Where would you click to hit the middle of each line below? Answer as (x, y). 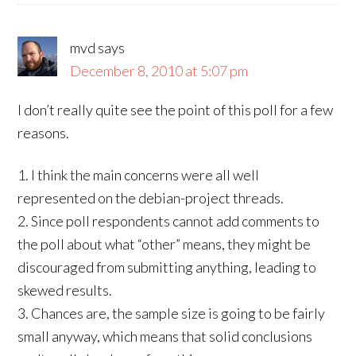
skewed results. (65, 290)
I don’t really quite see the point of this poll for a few (176, 110)
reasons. (44, 133)
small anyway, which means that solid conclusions (165, 336)
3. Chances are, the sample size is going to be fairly (172, 313)
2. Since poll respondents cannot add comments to (169, 221)
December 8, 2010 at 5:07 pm (159, 71)
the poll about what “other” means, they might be (164, 244)
